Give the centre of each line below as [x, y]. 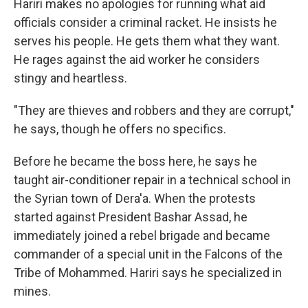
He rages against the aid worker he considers [137, 60]
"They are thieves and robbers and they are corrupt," [154, 111]
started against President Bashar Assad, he [131, 217]
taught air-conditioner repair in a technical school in [152, 180]
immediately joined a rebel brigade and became [142, 236]
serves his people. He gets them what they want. [147, 41]
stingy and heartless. [70, 78]
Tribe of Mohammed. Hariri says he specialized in [148, 273]
